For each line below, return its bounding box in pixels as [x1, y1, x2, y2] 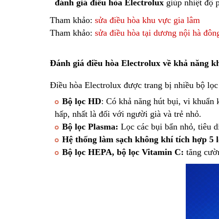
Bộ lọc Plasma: [62, 121, 118, 131]
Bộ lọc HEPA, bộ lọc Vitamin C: [62, 147, 184, 157]
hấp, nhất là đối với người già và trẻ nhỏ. [55, 109, 204, 119]
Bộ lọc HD [62, 96, 101, 106]
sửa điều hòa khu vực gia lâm [95, 15, 200, 25]
